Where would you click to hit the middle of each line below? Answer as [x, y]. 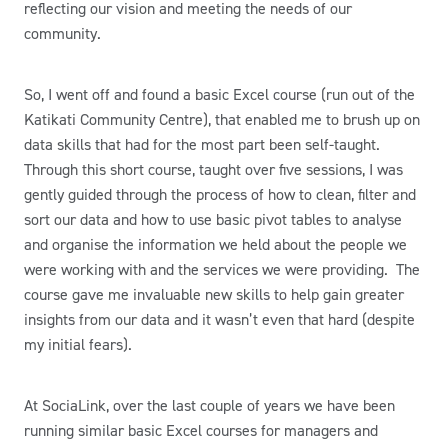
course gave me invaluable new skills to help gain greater [214, 294]
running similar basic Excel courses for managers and [201, 430]
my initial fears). [78, 344]
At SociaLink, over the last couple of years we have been [209, 405]
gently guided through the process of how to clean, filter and [220, 194]
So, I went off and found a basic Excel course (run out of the [219, 94]
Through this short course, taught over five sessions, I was [213, 169]
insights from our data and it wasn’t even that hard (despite [219, 319]
